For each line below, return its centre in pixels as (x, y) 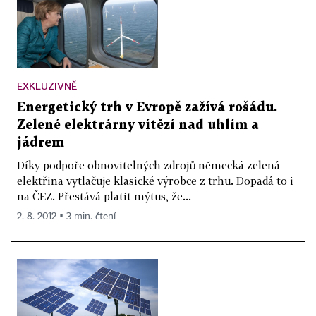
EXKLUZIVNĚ (47, 85)
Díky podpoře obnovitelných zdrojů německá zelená (148, 165)
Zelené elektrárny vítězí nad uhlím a (138, 125)
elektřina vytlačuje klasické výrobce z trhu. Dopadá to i (155, 180)
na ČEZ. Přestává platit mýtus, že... (104, 196)
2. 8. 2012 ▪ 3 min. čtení (66, 216)
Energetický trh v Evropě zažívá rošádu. (147, 107)
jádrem (41, 142)
